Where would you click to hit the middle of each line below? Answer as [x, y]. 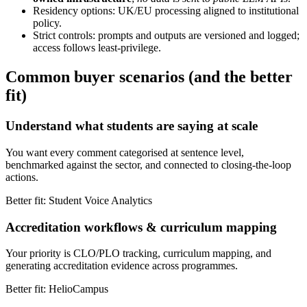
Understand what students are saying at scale [132, 126]
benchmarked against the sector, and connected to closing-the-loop [148, 164]
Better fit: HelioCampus [57, 289]
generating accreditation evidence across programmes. [122, 266]
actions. [22, 177]
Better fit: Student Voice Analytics [79, 200]
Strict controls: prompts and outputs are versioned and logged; [166, 36]
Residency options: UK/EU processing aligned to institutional [166, 11]
